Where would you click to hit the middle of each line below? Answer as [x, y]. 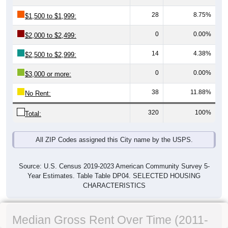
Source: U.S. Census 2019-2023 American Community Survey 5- [114, 166]
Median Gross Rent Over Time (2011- [110, 220]
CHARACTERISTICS [114, 186]
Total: [33, 114]
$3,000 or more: [48, 74]
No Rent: [38, 94]
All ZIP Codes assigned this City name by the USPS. [114, 140]
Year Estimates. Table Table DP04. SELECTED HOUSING [114, 176]
